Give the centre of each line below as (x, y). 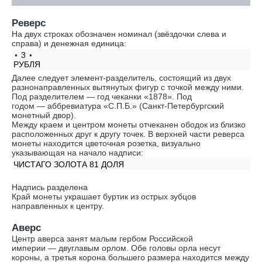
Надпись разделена (50, 187)
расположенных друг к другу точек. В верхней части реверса (128, 134)
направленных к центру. (58, 206)
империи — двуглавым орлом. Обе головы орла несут (116, 248)
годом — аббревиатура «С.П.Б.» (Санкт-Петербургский (118, 106)
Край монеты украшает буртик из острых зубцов (104, 196)
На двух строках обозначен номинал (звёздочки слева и (119, 34)
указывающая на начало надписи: (77, 153)
